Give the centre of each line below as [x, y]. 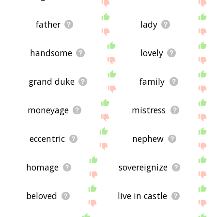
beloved [42, 196]
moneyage [48, 110]
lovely [152, 53]
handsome [51, 53]
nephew [148, 139]
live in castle [143, 196]
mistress [149, 110]
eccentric [47, 139]
